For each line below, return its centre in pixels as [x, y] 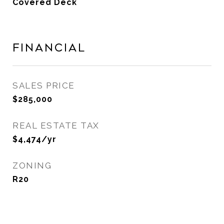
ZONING [32, 165]
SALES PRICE [44, 85]
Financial [49, 48]
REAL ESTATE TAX [56, 125]
